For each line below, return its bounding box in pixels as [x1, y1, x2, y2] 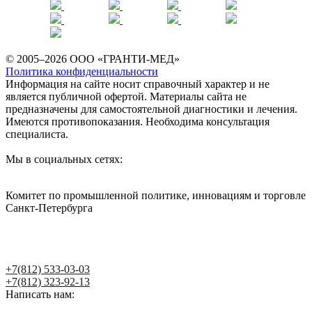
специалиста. [6, 127, 68, 140]
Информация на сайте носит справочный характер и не [6, 77, 270, 90]
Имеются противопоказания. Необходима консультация [6, 115, 270, 127]
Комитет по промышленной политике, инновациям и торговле [6, 189, 306, 201]
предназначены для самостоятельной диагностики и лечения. [6, 102, 297, 115]
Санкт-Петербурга [6, 201, 93, 214]
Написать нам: [6, 288, 75, 300]
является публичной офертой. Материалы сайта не [6, 90, 247, 102]
